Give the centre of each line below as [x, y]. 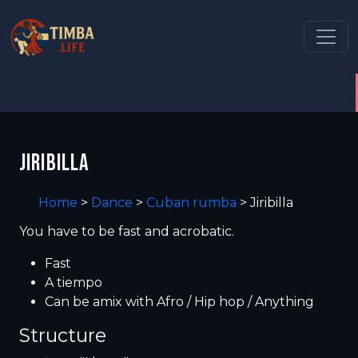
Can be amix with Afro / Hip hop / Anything [179, 302]
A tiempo [74, 282]
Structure [63, 335]
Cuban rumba [191, 203]
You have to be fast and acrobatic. [127, 231]
